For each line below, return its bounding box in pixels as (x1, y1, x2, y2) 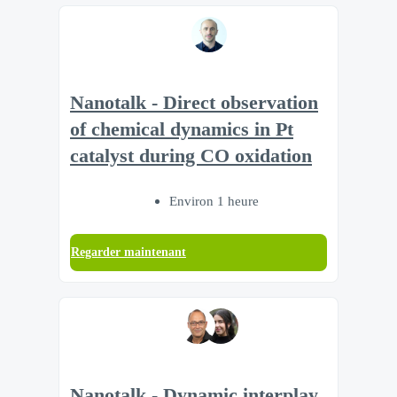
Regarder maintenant (71, 245, 186, 260)
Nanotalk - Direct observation (70, 92, 318, 114)
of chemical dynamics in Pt (70, 119, 293, 141)
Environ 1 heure (168, 193, 259, 209)
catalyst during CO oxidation (70, 145, 312, 167)
